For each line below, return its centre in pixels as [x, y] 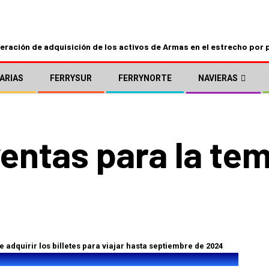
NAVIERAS [218, 78]
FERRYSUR [71, 78]
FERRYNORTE [145, 78]
